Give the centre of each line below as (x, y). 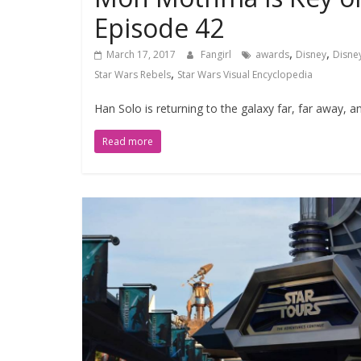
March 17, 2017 (141, 54)
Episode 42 (159, 28)
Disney (311, 54)
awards (272, 54)
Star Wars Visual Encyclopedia (245, 75)
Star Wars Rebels (133, 75)
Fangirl (217, 54)
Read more (128, 141)
